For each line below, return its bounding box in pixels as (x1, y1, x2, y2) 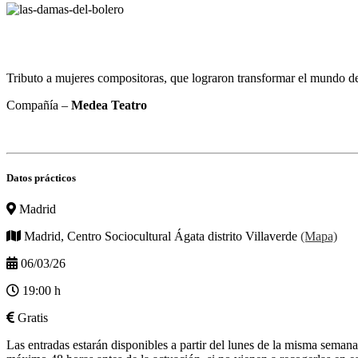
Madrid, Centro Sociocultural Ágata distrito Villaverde (24, 229, 300, 244)
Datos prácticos (6, 171, 76, 184)
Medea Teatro (71, 97, 147, 112)
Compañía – (6, 97, 71, 112)
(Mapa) (300, 229, 337, 244)
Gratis (18, 311, 48, 325)
